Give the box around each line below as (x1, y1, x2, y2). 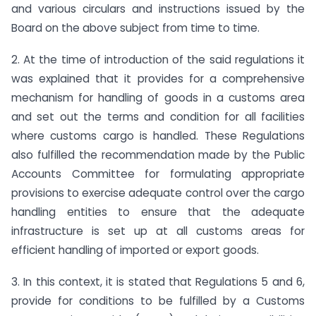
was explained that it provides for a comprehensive (11, 71, 305, 87)
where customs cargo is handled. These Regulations (11, 128, 305, 144)
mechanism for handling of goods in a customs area (11, 90, 305, 106)
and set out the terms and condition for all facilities (11, 109, 305, 125)
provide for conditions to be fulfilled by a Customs (11, 293, 305, 308)
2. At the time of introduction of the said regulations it (11, 52, 305, 68)
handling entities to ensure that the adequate (11, 205, 305, 220)
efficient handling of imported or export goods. (11, 243, 259, 258)
